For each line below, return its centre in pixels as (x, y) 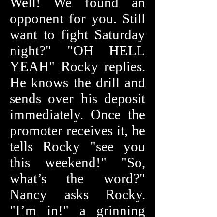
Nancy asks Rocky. (77, 194)
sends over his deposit (77, 98)
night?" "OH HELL (77, 50)
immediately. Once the (77, 114)
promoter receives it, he (77, 130)
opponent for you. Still (77, 18)
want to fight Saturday (77, 34)
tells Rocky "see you (77, 146)
